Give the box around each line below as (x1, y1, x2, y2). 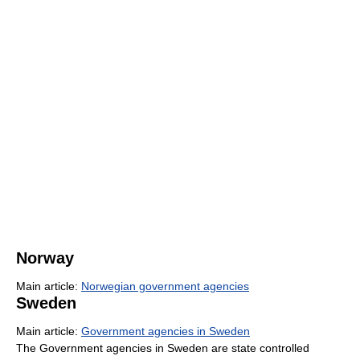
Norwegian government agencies (81, 279, 249, 292)
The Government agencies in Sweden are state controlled (16, 341, 309, 354)
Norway (16, 248, 74, 267)
